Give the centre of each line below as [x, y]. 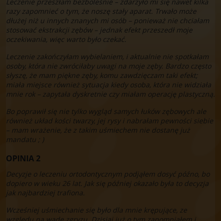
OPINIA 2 [23, 158]
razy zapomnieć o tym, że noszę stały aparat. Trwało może [101, 11]
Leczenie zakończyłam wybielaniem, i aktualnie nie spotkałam [107, 56]
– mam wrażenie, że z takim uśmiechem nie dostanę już [98, 130]
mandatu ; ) [25, 139]
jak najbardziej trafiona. [45, 192]
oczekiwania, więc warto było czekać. [66, 39]
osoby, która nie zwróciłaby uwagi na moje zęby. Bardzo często [109, 66]
